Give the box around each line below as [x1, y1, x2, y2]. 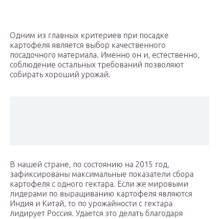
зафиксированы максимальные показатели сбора [10, 170, 194, 179]
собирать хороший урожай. [10, 70, 110, 79]
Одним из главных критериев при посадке [10, 31, 169, 40]
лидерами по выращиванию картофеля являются [10, 189, 192, 198]
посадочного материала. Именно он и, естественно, [10, 50, 199, 60]
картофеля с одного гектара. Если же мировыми [10, 179, 188, 189]
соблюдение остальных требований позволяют [10, 60, 184, 69]
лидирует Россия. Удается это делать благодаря [10, 209, 183, 218]
